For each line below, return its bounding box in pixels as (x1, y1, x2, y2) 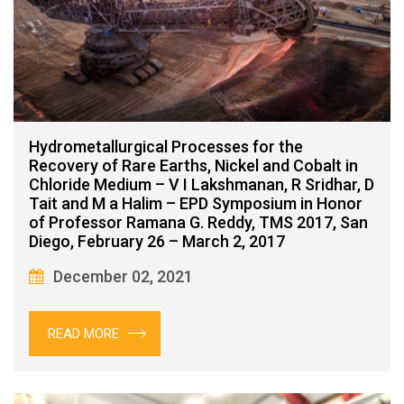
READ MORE (48, 325, 119, 342)
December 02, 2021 (53, 266, 193, 286)
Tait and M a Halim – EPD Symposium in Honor (29, 193, 363, 213)
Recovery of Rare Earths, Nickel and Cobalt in (29, 155, 358, 175)
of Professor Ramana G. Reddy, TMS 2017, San (29, 212, 368, 232)
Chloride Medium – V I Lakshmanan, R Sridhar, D (29, 174, 374, 194)
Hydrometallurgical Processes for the (29, 136, 303, 156)
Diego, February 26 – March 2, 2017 (29, 231, 285, 251)
